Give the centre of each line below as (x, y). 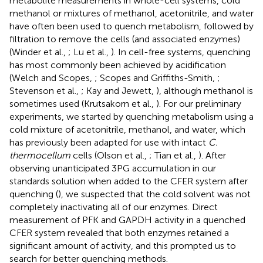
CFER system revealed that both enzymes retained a (119, 232)
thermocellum (40, 155)
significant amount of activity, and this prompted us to (123, 245)
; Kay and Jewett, (119, 90)
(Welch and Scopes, (52, 77)
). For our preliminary (199, 103)
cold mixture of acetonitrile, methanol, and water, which (127, 129)
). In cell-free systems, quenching (181, 52)
